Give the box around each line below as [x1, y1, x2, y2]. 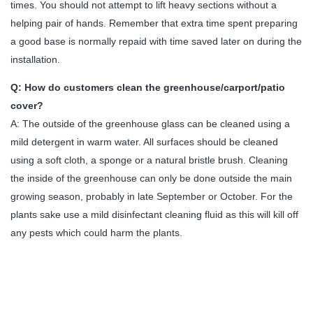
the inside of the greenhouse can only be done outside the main [10, 173, 292, 184]
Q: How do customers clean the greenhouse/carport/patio [10, 82, 285, 94]
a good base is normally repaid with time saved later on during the [10, 36, 302, 48]
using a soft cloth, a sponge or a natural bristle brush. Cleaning [10, 154, 288, 166]
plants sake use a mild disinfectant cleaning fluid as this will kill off [10, 209, 298, 221]
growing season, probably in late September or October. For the [10, 191, 293, 203]
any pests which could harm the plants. [10, 227, 182, 239]
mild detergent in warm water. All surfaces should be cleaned [10, 136, 278, 148]
